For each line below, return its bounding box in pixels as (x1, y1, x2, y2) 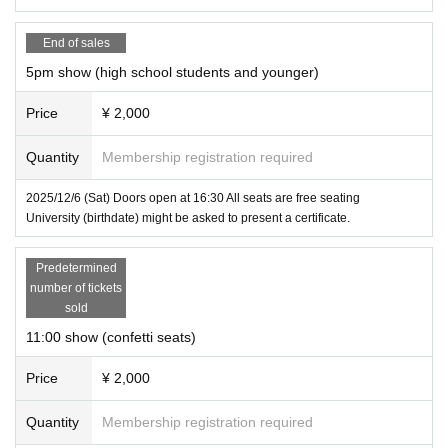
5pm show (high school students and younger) (26, 63, 319, 80)
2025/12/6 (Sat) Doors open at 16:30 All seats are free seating (26, 190, 360, 205)
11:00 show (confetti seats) (26, 328, 196, 345)
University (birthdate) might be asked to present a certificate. (26, 210, 350, 225)
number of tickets (30, 280, 122, 295)
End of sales (42, 35, 110, 50)
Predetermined (35, 260, 117, 275)
